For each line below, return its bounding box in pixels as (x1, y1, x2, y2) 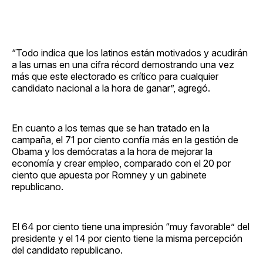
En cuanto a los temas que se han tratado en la (12, 122, 210, 134)
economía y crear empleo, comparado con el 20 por (12, 157, 231, 169)
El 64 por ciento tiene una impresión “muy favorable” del (12, 220, 249, 232)
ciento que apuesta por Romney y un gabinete (12, 168, 207, 181)
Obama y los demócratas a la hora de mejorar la (12, 145, 213, 157)
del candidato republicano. (12, 244, 123, 256)
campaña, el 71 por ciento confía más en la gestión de (12, 133, 238, 146)
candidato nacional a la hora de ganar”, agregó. (12, 82, 210, 94)
